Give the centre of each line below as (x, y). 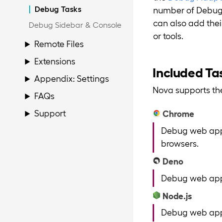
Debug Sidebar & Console (75, 25)
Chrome (179, 113)
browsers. (180, 143)
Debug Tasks (58, 9)
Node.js (177, 195)
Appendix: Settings (72, 78)
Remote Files (59, 44)
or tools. (168, 36)
